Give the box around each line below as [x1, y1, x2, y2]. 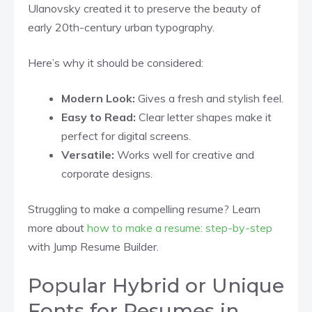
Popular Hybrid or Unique [28, 273, 284, 297]
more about [28, 220, 87, 235]
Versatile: [61, 147, 114, 162]
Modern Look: [61, 91, 135, 105]
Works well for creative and [114, 147, 254, 162]
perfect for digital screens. [61, 128, 191, 143]
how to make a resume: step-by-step [87, 220, 272, 235]
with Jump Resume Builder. [28, 239, 162, 253]
